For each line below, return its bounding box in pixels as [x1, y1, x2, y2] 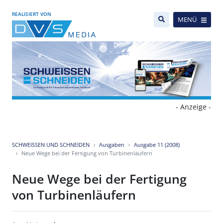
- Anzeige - [176, 102, 211, 112]
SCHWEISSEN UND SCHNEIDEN [12, 141, 90, 149]
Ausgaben [99, 141, 124, 149]
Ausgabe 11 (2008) [134, 141, 180, 149]
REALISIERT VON [12, 10, 51, 17]
